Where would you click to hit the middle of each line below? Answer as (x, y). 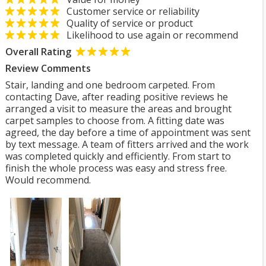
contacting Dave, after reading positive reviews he (117, 97)
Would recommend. (48, 180)
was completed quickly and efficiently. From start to (118, 156)
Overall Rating (38, 52)
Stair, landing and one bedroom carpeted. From (110, 85)
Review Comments (48, 68)
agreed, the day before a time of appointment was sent (128, 132)
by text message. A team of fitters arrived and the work (127, 144)
